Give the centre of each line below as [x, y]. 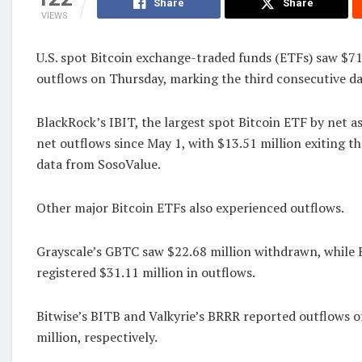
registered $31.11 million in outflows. [146, 273]
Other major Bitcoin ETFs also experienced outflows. [190, 208]
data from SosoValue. [99, 164]
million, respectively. [97, 337]
